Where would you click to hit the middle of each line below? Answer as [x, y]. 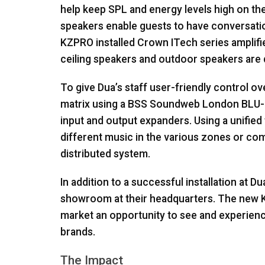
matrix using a [94, 104]
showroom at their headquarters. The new [161, 199]
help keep [84, 10]
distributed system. [105, 154]
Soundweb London [194, 104]
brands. [78, 232]
